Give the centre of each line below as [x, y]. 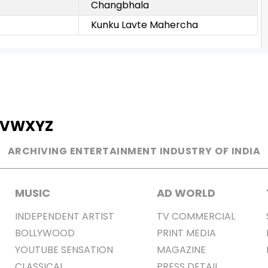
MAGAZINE [182, 250]
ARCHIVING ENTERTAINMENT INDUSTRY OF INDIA [134, 151]
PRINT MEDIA [187, 233]
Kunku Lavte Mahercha [144, 25]
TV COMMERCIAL [196, 217]
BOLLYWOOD [45, 233]
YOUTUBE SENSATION [87, 250]
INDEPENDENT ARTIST [98, 217]
